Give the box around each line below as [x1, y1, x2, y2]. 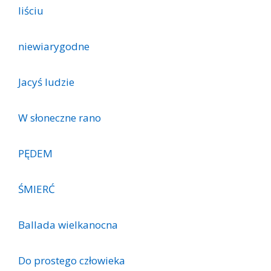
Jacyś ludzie [18, 74, 74, 89]
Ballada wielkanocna [18, 217, 118, 232]
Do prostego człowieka [18, 253, 125, 267]
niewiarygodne [18, 39, 90, 53]
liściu [18, 3, 44, 18]
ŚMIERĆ [18, 181, 55, 196]
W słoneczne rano [18, 110, 101, 125]
